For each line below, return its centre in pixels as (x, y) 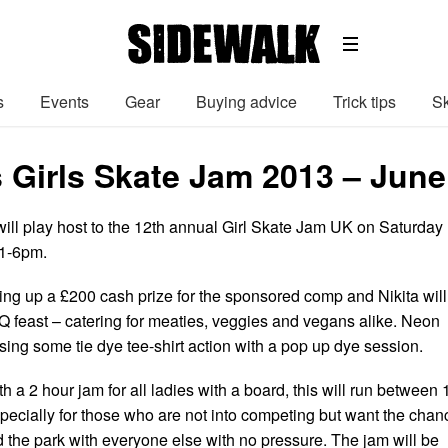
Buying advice (246, 101)
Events (64, 101)
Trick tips (364, 101)
